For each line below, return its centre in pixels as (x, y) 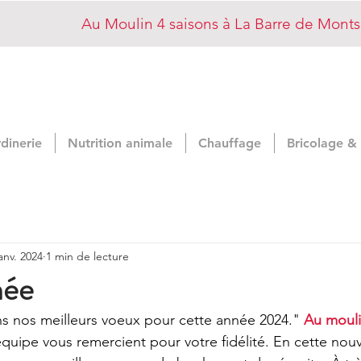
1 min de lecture (87, 256)
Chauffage (230, 143)
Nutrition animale (120, 143)
